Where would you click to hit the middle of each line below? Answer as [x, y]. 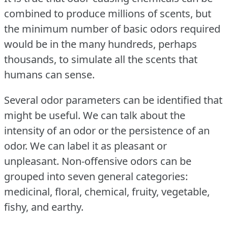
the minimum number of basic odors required [112, 28]
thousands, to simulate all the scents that [101, 59]
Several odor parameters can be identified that [113, 100]
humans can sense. [49, 74]
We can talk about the [134, 115]
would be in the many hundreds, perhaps [101, 44]
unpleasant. [32, 161]
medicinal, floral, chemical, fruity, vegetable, [107, 191]
